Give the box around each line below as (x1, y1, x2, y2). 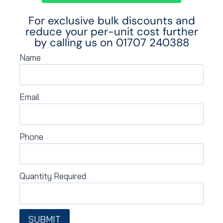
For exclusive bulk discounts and (28, 13, 195, 28)
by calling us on (34, 35, 116, 50)
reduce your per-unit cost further (25, 24, 198, 39)
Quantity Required (19, 171, 86, 182)
